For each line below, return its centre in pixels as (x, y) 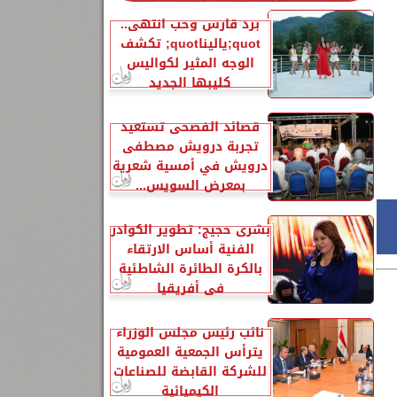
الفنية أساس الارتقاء (190, 249)
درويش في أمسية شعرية (190, 166)
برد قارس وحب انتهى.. (190, 24)
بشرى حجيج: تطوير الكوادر (190, 230)
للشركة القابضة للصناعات (190, 372)
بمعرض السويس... (190, 186)
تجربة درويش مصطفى (190, 147)
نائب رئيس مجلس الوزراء (190, 333)
